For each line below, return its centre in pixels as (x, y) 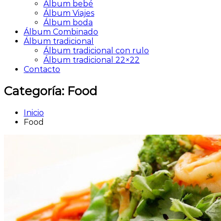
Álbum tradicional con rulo (96, 51)
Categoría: (36, 91)
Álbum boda (68, 22)
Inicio (34, 112)
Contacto (42, 69)
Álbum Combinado (61, 32)
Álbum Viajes (69, 13)
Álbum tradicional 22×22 (92, 60)
